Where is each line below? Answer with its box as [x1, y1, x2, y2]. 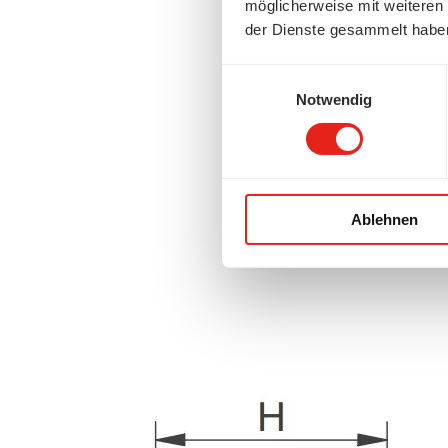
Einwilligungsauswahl [221, 67, 361, 85]
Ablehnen [351, 210, 418, 228]
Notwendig [295, 90, 373, 108]
